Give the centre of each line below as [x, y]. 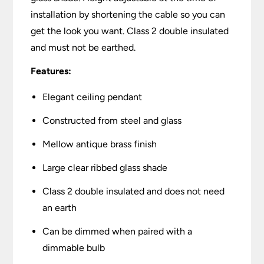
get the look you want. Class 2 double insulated [130, 31]
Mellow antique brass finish [100, 144]
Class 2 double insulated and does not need [134, 192]
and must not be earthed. [83, 48]
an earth [60, 208]
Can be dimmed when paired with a [118, 232]
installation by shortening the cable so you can [128, 15]
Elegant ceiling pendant [93, 97]
